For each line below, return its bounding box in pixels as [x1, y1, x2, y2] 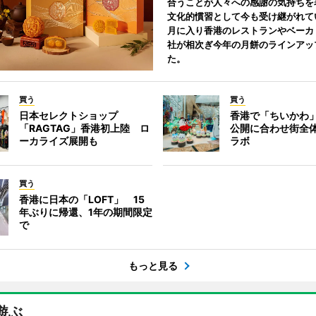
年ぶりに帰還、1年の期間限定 [18, 206, 152, 218]
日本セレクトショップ [18, 109, 118, 121]
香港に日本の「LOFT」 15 [18, 193, 145, 205]
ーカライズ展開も [18, 135, 98, 147]
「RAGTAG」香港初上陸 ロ [18, 122, 150, 134]
